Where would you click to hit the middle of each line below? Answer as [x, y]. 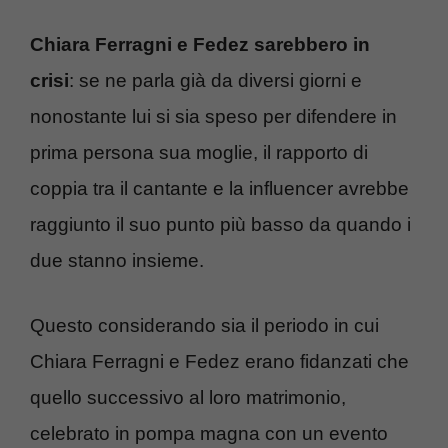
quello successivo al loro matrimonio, [188, 397]
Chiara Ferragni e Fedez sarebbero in [200, 45]
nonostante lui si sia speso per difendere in [213, 117]
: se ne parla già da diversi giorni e [215, 81]
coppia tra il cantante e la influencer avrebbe [219, 189]
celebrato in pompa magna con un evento [209, 433]
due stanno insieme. [117, 261]
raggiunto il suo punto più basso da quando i [220, 225]
